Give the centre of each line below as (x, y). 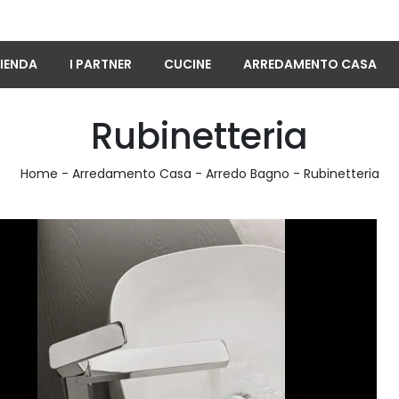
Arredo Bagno (247, 174)
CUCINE (187, 64)
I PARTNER (101, 64)
